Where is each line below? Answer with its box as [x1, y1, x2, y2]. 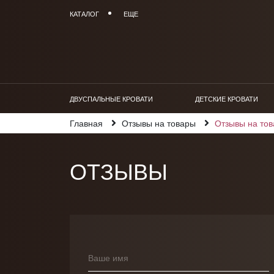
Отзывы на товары [122, 117, 196, 129]
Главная [70, 117, 103, 129]
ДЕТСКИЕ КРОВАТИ [195, 94, 258, 103]
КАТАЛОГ [70, 9, 99, 18]
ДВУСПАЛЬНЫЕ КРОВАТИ [70, 94, 153, 103]
